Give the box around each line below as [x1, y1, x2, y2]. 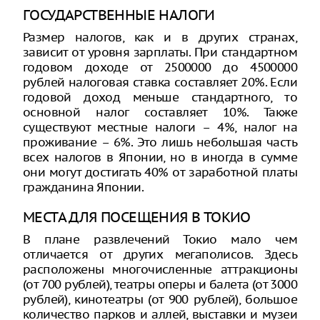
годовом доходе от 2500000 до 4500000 [23, 59, 297, 75]
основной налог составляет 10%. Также [23, 104, 297, 120]
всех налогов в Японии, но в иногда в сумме [23, 149, 297, 165]
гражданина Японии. [23, 179, 144, 195]
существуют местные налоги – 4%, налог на [23, 119, 297, 135]
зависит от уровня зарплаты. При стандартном [23, 44, 297, 60]
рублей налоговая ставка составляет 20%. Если [23, 74, 297, 90]
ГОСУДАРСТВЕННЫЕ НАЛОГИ [23, 5, 215, 24]
